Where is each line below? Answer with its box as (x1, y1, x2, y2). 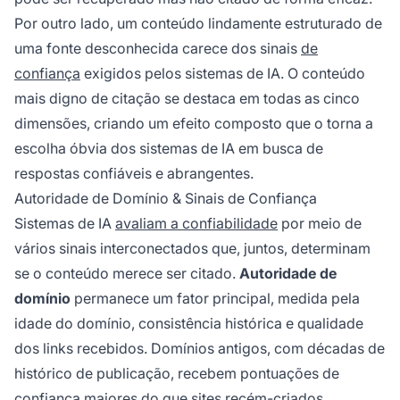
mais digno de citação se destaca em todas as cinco (14, 89, 360, 108)
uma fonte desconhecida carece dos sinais (14, 39, 301, 58)
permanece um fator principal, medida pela (71, 289, 360, 308)
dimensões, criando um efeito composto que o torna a (14, 114, 373, 133)
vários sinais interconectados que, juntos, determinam (14, 239, 371, 258)
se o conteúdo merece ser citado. (14, 264, 239, 283)
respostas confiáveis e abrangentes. (14, 164, 254, 183)
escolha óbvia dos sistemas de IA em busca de (14, 139, 323, 158)
